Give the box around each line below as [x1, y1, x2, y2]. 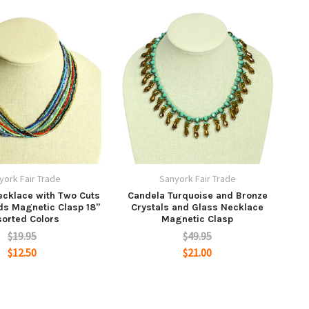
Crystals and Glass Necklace [131, 201, 263, 213]
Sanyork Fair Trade [159, 172, 236, 185]
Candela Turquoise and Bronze [127, 189, 268, 201]
